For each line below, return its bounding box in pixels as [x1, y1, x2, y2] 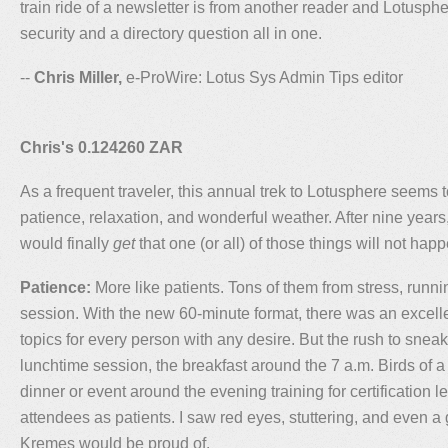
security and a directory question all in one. [20, 24, 322, 42]
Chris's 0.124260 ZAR [20, 138, 183, 156]
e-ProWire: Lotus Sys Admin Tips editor [122, 68, 403, 86]
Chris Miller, [34, 68, 122, 86]
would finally [20, 234, 113, 252]
